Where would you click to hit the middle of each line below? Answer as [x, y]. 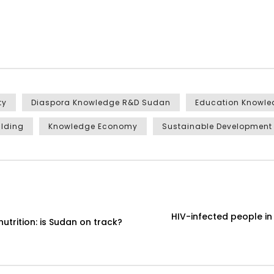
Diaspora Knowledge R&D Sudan [101, 103]
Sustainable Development [217, 127]
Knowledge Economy [93, 127]
